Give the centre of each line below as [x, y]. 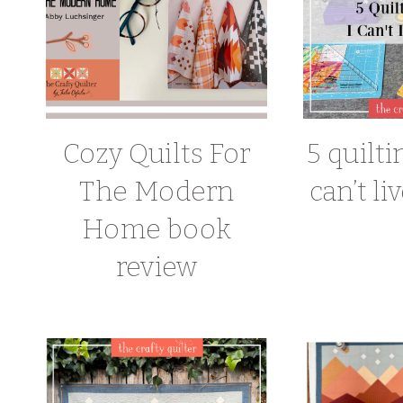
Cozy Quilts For [157, 154]
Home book [157, 230]
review [157, 268]
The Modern [157, 192]
